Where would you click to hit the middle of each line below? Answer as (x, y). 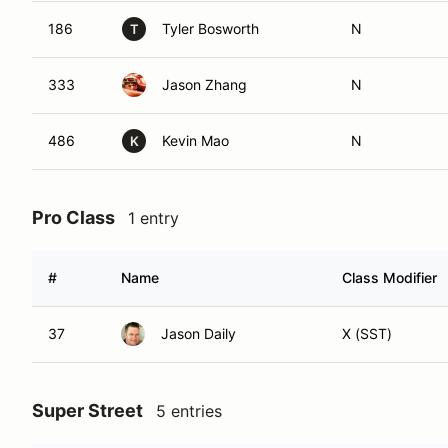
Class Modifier (389, 277)
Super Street (87, 410)
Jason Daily (198, 333)
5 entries (189, 411)
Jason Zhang (204, 84)
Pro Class (73, 217)
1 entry (153, 218)
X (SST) (367, 333)
